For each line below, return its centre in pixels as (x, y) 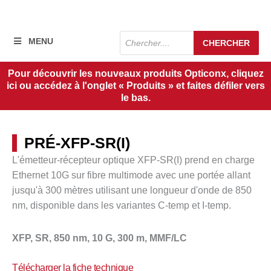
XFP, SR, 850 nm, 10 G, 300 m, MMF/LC (100, 238)
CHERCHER (226, 43)
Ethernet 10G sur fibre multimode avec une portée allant (131, 175)
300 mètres (69, 191)
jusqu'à (29, 191)
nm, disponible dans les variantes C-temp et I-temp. (122, 206)
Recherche (143, 35)
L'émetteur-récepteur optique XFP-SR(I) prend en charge (133, 160)
